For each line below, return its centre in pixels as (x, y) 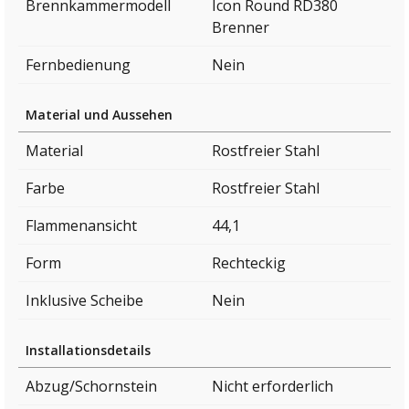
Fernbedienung (78, 65)
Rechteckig (249, 263)
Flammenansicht (81, 226)
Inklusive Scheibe (84, 301)
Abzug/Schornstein (91, 387)
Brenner (241, 28)
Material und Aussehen (99, 115)
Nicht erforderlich (273, 387)
